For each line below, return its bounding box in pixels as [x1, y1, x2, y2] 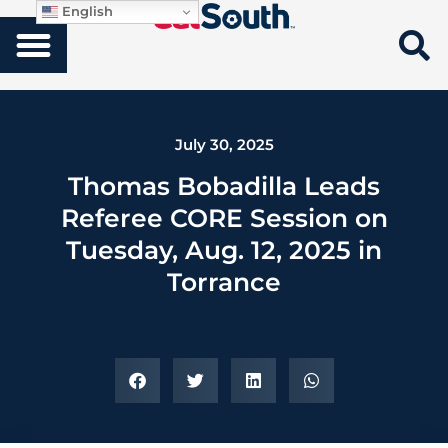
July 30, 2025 [174, 135, 274, 154]
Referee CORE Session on [60, 203, 388, 233]
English [57, 2, 113, 19]
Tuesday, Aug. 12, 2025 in [66, 235, 382, 265]
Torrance [167, 267, 281, 297]
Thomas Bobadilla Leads [68, 171, 380, 201]
